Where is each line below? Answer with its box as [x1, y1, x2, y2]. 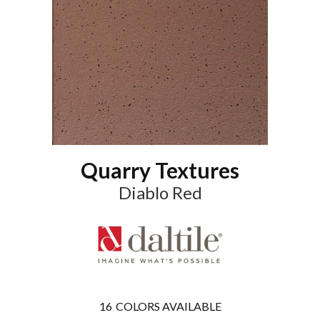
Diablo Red [118, 181, 202, 203]
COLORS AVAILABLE [115, 299, 221, 314]
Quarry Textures [81, 156, 239, 183]
